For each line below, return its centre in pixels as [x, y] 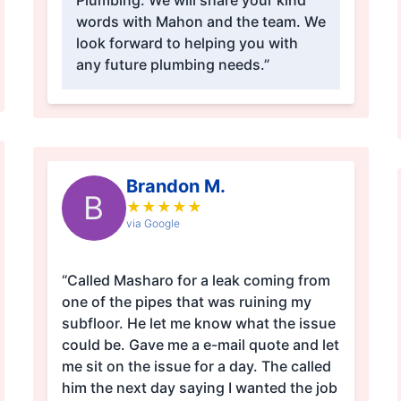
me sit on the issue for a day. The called [196, 367]
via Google [153, 224]
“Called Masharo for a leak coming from [196, 281]
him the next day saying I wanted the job [199, 388]
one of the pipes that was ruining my [186, 302]
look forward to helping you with [187, 43]
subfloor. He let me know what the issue [198, 324]
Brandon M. [175, 187]
